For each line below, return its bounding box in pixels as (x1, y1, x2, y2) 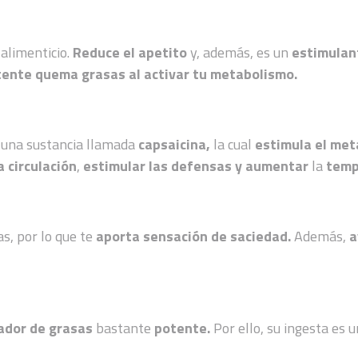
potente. (154, 316, 214, 339)
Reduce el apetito (73, 41, 188, 63)
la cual (210, 133, 256, 155)
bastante (93, 316, 155, 339)
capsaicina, (135, 133, 211, 155)
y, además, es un (187, 41, 292, 63)
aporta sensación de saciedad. (96, 225, 292, 247)
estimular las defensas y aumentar (83, 154, 309, 177)
